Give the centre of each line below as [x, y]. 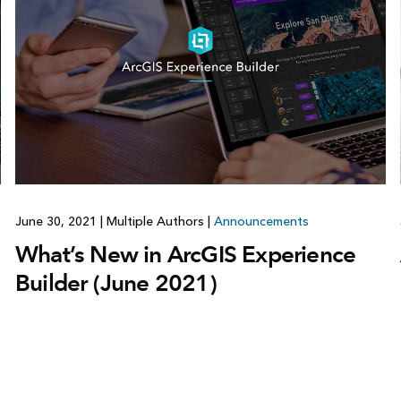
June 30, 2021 [57, 222]
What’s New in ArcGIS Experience [185, 255]
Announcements [261, 222]
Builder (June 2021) [115, 283]
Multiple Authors [155, 222]
